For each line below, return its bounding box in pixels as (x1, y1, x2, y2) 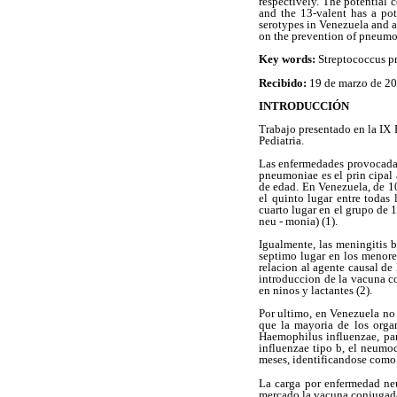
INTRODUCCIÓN (259, 98, 349, 113)
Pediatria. (259, 133, 304, 147)
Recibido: (259, 75, 309, 90)
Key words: (259, 52, 318, 66)
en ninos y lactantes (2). (259, 284, 372, 298)
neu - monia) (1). (259, 214, 338, 229)
